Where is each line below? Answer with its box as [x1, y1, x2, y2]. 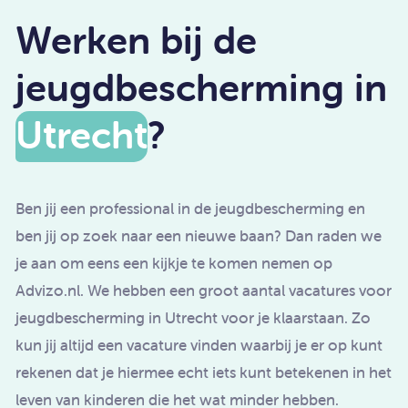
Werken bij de [15, 15, 257, 63]
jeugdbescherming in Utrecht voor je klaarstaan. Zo [15, 307, 371, 328]
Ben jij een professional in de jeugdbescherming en [15, 198, 365, 219]
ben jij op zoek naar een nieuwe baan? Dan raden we [15, 225, 382, 246]
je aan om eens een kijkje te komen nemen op [15, 252, 332, 273]
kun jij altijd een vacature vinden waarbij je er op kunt [15, 334, 382, 355]
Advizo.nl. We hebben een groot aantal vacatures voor [15, 280, 392, 301]
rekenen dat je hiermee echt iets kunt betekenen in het [15, 362, 392, 382]
